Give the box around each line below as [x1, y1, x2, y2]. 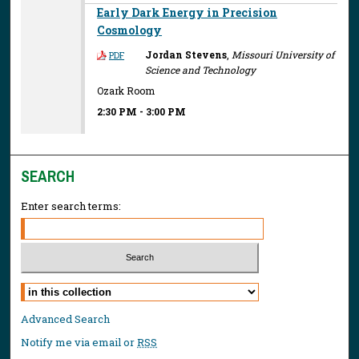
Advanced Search [21, 312, 111, 327]
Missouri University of [232, 47, 335, 61]
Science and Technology [145, 63, 256, 76]
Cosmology [97, 22, 163, 38]
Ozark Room [97, 84, 155, 97]
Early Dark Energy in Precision [97, 4, 278, 20]
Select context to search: [21, 280, 144, 296]
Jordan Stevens [145, 47, 228, 61]
